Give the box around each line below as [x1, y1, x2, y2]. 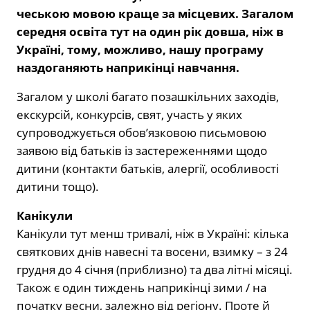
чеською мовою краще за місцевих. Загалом [17, 5, 293, 21]
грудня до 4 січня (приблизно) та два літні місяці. [17, 261, 293, 277]
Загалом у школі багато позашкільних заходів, [17, 88, 279, 104]
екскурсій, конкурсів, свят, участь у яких [17, 106, 242, 122]
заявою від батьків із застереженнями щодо [17, 142, 267, 158]
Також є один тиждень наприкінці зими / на [17, 279, 266, 295]
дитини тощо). [17, 178, 99, 194]
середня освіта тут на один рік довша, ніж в [17, 23, 284, 39]
